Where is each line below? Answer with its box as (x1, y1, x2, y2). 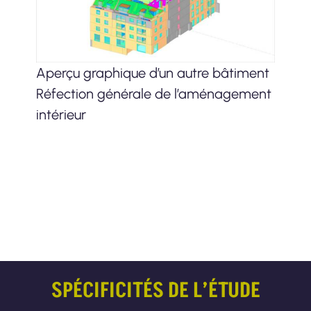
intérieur (36, 106, 86, 123)
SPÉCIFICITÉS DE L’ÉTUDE (51, 276, 260, 306)
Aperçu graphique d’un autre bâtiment (36, 64, 269, 81)
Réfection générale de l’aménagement (36, 85, 271, 102)
